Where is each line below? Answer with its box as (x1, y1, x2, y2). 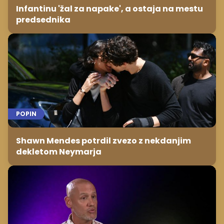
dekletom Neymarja (16, 145, 101, 157)
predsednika (16, 14, 70, 26)
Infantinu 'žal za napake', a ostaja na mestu (16, 3, 203, 15)
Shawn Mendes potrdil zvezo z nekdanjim (16, 134, 191, 146)
